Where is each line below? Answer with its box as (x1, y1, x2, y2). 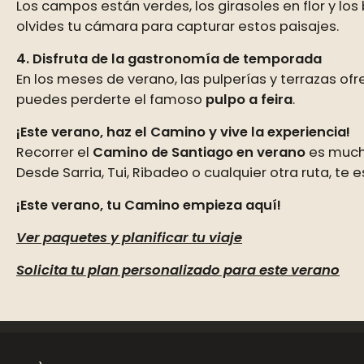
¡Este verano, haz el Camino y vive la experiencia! (16, 123, 350, 141)
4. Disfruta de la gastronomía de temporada (16, 50, 322, 68)
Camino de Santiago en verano (93, 143, 305, 162)
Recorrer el (16, 143, 93, 162)
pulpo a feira (206, 90, 292, 109)
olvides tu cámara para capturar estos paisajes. (16, 17, 339, 36)
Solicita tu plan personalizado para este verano (16, 261, 340, 279)
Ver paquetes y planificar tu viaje (16, 228, 242, 247)
